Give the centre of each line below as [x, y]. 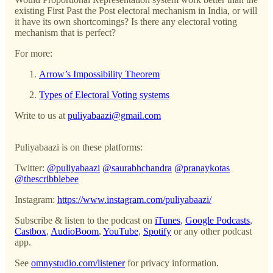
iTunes [168, 220]
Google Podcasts [218, 220]
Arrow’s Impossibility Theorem [99, 74]
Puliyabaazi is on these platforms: [79, 147]
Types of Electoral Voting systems [104, 94]
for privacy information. [172, 263]
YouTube [121, 231]
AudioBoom [75, 231]
